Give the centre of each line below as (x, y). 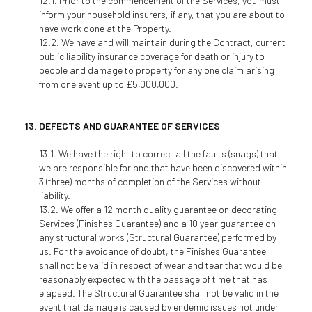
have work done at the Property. (105, 28)
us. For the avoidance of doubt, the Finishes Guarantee (152, 251)
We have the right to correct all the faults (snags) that (168, 153)
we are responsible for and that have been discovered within (163, 167)
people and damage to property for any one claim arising (156, 70)
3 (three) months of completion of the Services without (150, 181)
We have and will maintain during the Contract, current (173, 42)
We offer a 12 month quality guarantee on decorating (169, 209)
